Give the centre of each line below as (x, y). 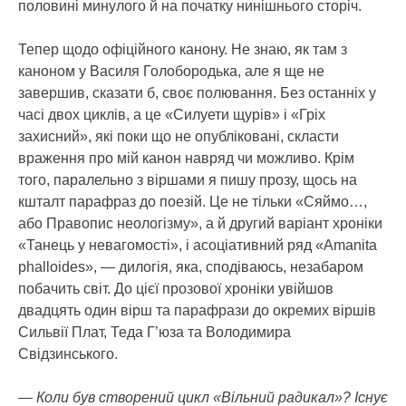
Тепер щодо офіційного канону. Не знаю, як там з (183, 49)
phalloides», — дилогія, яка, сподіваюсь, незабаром (191, 266)
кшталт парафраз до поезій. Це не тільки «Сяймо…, (193, 201)
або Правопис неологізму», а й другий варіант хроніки (200, 223)
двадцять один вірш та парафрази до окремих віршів (197, 310)
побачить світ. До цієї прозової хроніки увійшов (176, 288)
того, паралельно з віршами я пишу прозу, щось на (188, 179)
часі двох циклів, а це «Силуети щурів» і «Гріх (172, 114)
